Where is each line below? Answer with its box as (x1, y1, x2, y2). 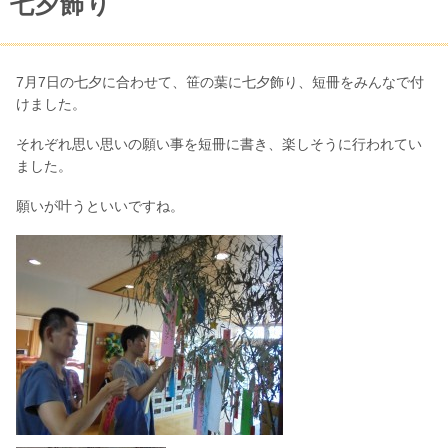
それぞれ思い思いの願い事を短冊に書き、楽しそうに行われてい (16, 135, 422, 152)
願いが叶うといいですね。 (16, 197, 184, 214)
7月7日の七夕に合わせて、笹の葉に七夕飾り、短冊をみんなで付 (16, 73, 424, 90)
